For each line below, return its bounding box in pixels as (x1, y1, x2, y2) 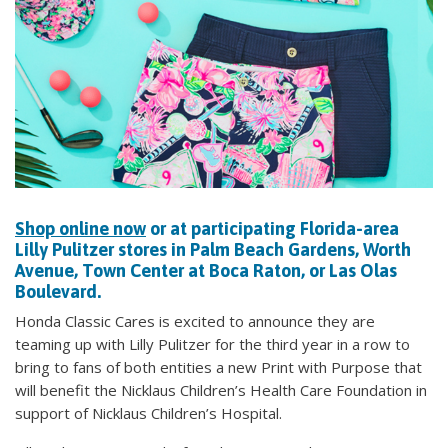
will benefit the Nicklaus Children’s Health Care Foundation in (15, 380, 427, 400)
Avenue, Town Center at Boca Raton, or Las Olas (15, 260, 397, 281)
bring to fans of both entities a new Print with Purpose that (15, 357, 422, 377)
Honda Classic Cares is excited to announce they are (15, 311, 375, 331)
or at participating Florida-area (146, 218, 399, 239)
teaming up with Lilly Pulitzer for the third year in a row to (15, 334, 410, 354)
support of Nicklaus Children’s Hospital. (15, 403, 282, 423)
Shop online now (15, 218, 146, 239)
